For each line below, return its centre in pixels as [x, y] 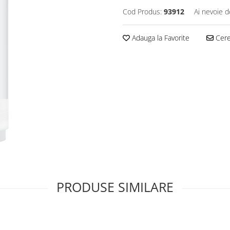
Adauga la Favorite [160, 37]
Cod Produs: [142, 11]
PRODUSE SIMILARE [115, 187]
